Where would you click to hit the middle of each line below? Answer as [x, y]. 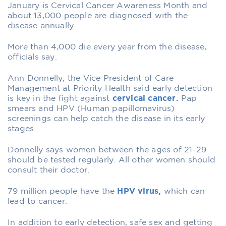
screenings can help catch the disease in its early [106, 119]
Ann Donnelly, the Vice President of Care [91, 78]
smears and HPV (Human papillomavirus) [91, 108]
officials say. [32, 57]
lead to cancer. [37, 201]
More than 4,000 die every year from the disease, [107, 47]
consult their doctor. [49, 170]
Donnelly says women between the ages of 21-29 [107, 150]
